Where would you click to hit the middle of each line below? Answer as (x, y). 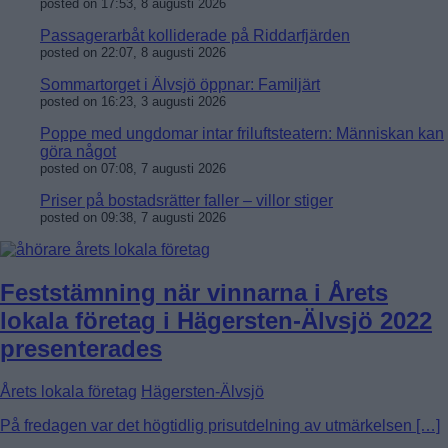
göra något (78, 152)
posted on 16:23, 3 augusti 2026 (133, 102)
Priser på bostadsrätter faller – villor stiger (186, 201)
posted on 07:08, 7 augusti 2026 (133, 169)
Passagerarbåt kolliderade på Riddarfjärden (195, 36)
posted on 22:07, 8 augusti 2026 (133, 53)
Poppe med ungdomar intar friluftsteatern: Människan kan (242, 134)
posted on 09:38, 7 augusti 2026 (133, 218)
